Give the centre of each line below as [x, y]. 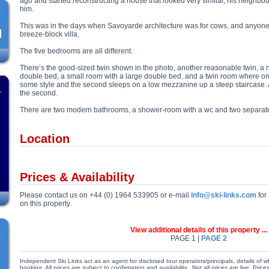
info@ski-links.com [224, 195]
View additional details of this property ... [198, 230]
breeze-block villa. [50, 34]
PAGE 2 [214, 238]
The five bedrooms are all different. [76, 51]
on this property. [46, 204]
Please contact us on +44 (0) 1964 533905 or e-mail [105, 195]
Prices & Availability [77, 177]
